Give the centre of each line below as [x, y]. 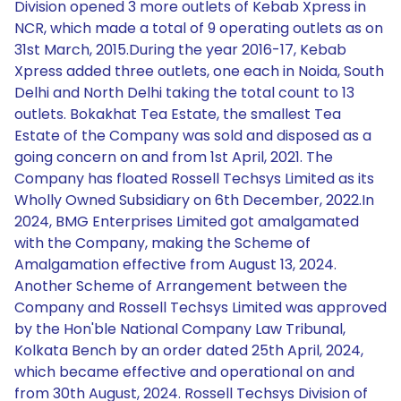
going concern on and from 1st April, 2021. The [174, 157]
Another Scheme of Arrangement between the [181, 286]
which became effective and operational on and [184, 372]
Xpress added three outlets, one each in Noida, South [199, 71]
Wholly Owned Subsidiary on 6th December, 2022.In [194, 200]
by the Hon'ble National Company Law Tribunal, [180, 329]
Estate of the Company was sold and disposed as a [193, 136]
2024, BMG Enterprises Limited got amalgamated [187, 222]
